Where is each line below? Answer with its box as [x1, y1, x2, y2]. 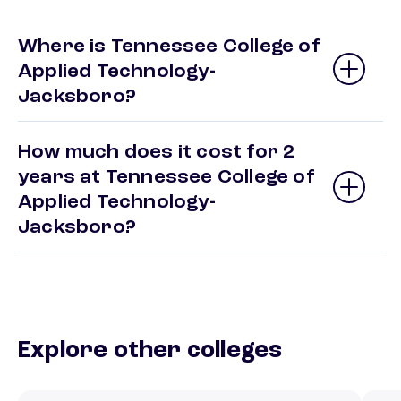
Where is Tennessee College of [18, 37, 320, 57]
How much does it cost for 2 [18, 142, 295, 163]
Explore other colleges [18, 338, 283, 364]
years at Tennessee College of [18, 167, 315, 188]
